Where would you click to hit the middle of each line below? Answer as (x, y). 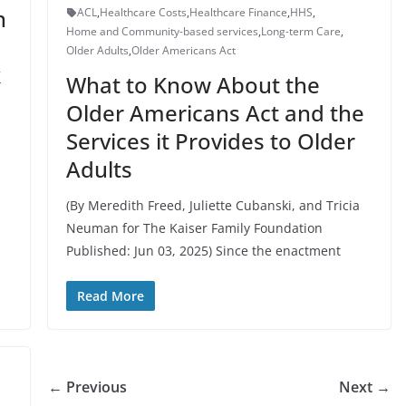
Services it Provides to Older (210, 141)
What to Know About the (193, 85)
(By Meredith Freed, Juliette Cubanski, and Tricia (213, 205)
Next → (365, 387)
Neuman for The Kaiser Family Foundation (194, 228)
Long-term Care (300, 31)
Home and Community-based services (162, 31)
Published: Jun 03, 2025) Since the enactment (203, 251)
